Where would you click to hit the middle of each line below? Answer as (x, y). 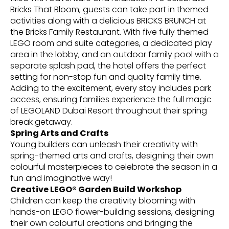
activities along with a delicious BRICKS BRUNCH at (108, 20)
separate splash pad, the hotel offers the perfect (108, 65)
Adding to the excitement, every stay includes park (111, 88)
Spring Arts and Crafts (59, 133)
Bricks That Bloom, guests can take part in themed (109, 9)
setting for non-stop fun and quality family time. (106, 77)
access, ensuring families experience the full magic (111, 99)
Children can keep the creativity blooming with (103, 200)
